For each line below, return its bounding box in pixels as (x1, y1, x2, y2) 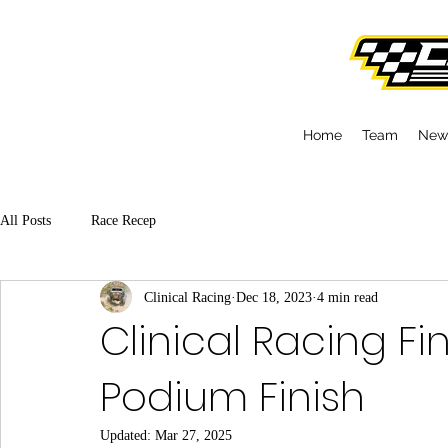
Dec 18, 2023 (236, 289, 312, 305)
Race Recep (91, 212, 156, 228)
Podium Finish (100, 369, 365, 425)
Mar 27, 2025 (155, 428, 232, 443)
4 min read (317, 289, 378, 305)
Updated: (100, 428, 155, 443)
